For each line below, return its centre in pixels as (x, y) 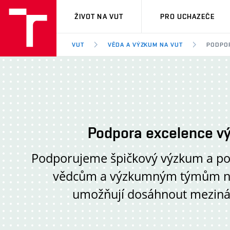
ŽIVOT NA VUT (99, 16)
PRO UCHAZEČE (187, 16)
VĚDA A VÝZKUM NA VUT (145, 45)
